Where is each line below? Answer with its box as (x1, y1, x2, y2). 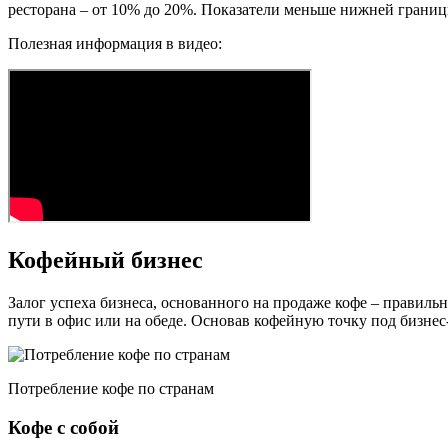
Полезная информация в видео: (8, 35, 222, 53)
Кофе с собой (8, 416, 119, 438)
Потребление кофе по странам (8, 379, 214, 397)
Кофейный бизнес (8, 247, 203, 274)
